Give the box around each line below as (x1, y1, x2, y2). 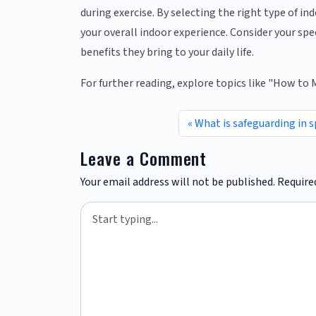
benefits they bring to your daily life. (80, 44, 254, 61)
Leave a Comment (80, 145, 207, 171)
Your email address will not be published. (80, 174, 275, 190)
